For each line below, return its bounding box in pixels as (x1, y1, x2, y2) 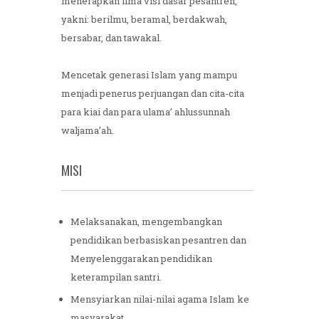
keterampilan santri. (70, 271, 162, 285)
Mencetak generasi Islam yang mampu (61, 69, 237, 83)
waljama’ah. (61, 125, 114, 138)
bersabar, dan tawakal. (61, 32, 162, 46)
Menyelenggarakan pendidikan (70, 253, 212, 266)
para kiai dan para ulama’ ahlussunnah (61, 106, 230, 120)
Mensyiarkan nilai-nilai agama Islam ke (70, 293, 249, 307)
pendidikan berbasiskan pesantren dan (70, 234, 246, 248)
